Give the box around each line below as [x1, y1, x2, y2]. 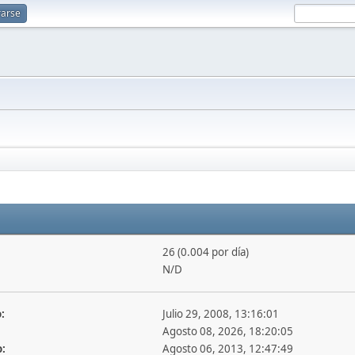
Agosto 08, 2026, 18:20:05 [162, 324, 293, 338]
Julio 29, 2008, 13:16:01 [162, 307, 279, 321]
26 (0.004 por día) [162, 245, 249, 259]
